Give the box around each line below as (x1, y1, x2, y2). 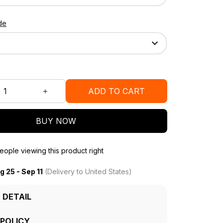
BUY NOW (35, 115, 76, 126)
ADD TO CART (88, 86, 145, 96)
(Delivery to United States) (42, 167, 132, 176)
